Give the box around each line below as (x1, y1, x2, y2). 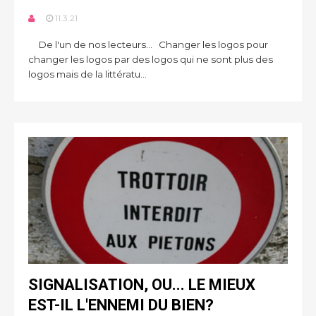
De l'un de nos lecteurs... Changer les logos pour (28, 39, 268, 50)
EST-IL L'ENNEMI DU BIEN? (28, 296, 214, 314)
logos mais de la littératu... (28, 68, 147, 80)
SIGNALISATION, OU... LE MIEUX (28, 276, 255, 293)
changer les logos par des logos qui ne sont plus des (28, 54, 273, 65)
